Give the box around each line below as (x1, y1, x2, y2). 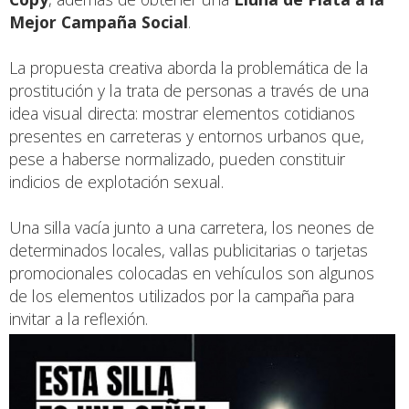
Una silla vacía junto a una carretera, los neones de (9, 215, 374, 238)
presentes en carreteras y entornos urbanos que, (9, 124, 364, 147)
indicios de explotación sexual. (9, 170, 224, 193)
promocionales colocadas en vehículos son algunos (9, 261, 374, 284)
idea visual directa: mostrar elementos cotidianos (9, 101, 355, 124)
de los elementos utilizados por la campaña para (9, 284, 354, 307)
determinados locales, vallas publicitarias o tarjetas (9, 238, 368, 261)
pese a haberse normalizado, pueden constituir (9, 147, 345, 170)
